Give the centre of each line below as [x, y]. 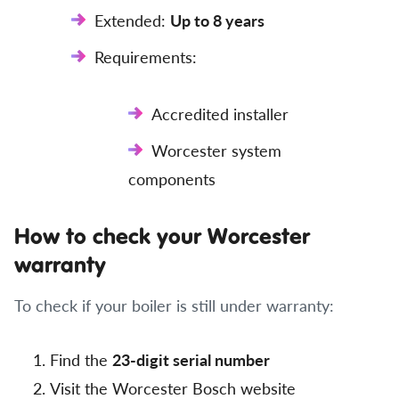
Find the [81, 359]
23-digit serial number [191, 359]
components [172, 179]
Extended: [132, 20]
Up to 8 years [217, 20]
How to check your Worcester [162, 236]
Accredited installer [220, 114]
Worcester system [216, 150]
